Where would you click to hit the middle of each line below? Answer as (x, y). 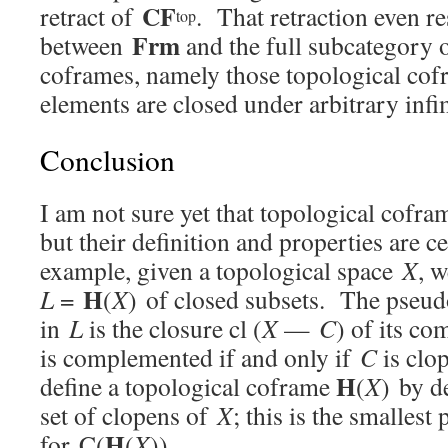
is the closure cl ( (172, 328)
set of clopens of (128, 415)
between (86, 45)
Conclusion (107, 159)
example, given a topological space (221, 270)
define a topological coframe (188, 386)
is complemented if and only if (200, 357)
